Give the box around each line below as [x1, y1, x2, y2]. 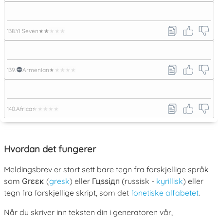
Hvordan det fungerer [4, 143, 96, 155]
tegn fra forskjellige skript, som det [4, 188, 131, 198]
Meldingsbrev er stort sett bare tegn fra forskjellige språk [4, 164, 209, 175]
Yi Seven [16, 27, 38, 35]
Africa [16, 105, 32, 112]
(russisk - [120, 176, 156, 186]
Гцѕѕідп [92, 176, 120, 186]
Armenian [22, 66, 49, 73]
